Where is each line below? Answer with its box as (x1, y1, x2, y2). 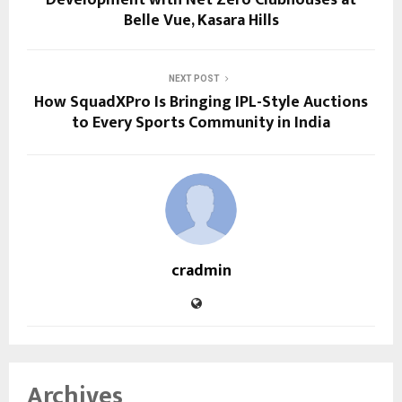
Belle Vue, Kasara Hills (123, 6, 279, 34)
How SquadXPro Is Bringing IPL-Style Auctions (34, 88, 368, 116)
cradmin (170, 257, 232, 284)
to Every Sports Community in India (72, 109, 330, 136)
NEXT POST (168, 73, 220, 83)
